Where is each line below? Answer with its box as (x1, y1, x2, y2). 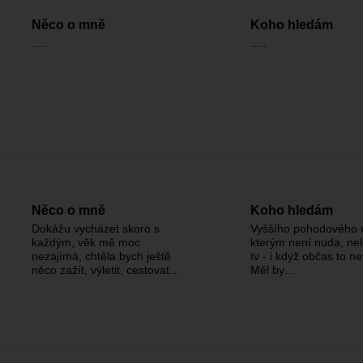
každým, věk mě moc (32, 236, 140, 249)
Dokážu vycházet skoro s (32, 222, 160, 235)
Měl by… (250, 263, 296, 276)
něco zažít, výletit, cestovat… (32, 263, 181, 276)
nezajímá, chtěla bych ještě (32, 250, 171, 263)
